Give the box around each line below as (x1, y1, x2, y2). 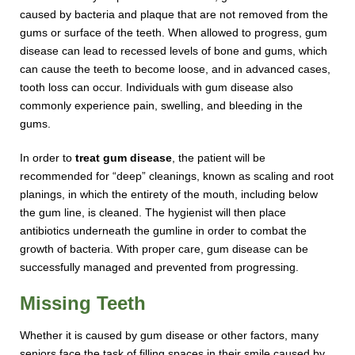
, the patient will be (172, 151, 266, 164)
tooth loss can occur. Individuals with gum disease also (20, 80, 294, 94)
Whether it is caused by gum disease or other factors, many (20, 328, 319, 342)
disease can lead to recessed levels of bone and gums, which (20, 44, 328, 57)
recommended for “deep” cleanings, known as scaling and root (20, 169, 334, 182)
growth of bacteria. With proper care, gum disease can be (20, 242, 309, 255)
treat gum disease (75, 151, 173, 164)
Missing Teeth (20, 292, 147, 314)
